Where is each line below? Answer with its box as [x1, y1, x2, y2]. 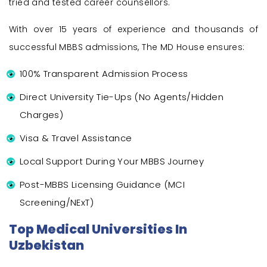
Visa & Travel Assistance [20, 132, 132, 145]
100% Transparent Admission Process [20, 67, 188, 80]
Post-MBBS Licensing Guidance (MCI [20, 178, 185, 191]
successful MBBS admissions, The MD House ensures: [9, 41, 245, 54]
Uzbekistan [9, 237, 84, 254]
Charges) [20, 108, 64, 122]
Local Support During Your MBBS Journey [20, 155, 204, 168]
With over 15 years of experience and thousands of [9, 23, 258, 36]
